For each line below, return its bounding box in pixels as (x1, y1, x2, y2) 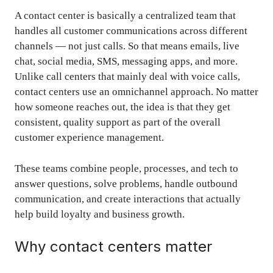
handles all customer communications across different (15, 25, 247, 37)
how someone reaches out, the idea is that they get (15, 101, 230, 113)
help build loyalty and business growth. (15, 208, 185, 220)
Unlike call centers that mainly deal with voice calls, (15, 71, 240, 83)
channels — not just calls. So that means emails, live (15, 40, 239, 52)
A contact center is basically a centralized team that (15, 10, 236, 22)
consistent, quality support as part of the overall (15, 116, 221, 129)
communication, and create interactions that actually (15, 193, 241, 205)
